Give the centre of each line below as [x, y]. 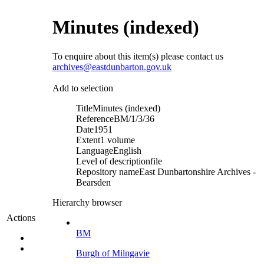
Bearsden [93, 182]
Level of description [113, 161]
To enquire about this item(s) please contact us [138, 56]
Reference [95, 118]
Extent [88, 140]
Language [95, 150]
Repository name [108, 171]
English [127, 150]
